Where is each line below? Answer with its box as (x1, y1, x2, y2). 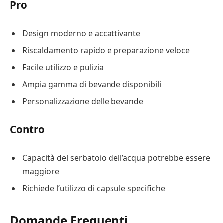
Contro (10, 122, 45, 137)
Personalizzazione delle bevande (22, 95, 143, 107)
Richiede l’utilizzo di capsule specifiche (22, 182, 165, 194)
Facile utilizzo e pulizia (22, 61, 104, 73)
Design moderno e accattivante (22, 27, 140, 39)
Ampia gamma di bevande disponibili (22, 78, 161, 90)
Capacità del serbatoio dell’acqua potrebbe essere (22, 152, 210, 163)
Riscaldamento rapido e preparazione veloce (22, 44, 190, 56)
